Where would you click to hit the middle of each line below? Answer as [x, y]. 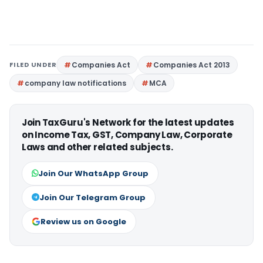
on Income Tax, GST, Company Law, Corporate [127, 135]
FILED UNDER [33, 65]
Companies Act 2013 [192, 65]
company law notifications [75, 83]
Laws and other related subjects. [97, 147]
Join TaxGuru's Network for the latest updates [128, 123]
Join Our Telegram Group [92, 198]
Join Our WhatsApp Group [93, 174]
